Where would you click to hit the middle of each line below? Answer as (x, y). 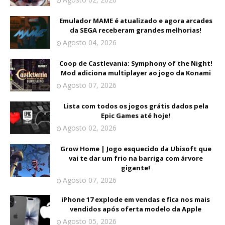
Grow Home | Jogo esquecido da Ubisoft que (136, 149)
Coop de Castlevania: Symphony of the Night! (136, 64)
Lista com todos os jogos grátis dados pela (136, 106)
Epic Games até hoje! (136, 116)
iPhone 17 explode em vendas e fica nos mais (136, 200)
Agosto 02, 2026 (90, 128)
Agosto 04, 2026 (90, 43)
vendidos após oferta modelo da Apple (136, 209)
